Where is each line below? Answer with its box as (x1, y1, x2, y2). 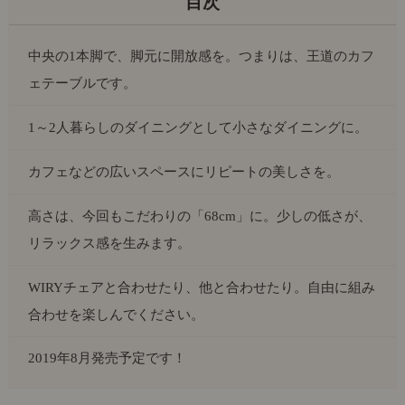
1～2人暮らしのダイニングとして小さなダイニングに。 (28, 118, 369, 135)
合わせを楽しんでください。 (28, 306, 205, 322)
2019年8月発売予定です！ (28, 350, 187, 366)
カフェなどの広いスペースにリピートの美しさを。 (28, 163, 341, 179)
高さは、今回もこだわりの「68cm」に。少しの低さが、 (28, 207, 372, 223)
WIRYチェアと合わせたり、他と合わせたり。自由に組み (28, 278, 376, 295)
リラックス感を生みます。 (28, 234, 192, 250)
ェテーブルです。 (28, 74, 137, 90)
